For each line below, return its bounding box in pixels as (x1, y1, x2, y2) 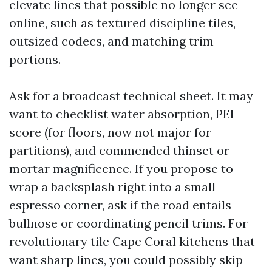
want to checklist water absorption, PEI (9, 106, 234, 121)
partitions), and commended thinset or (9, 143, 229, 158)
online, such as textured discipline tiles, (9, 15, 236, 30)
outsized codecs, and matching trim (9, 33, 214, 49)
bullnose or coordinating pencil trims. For (9, 216, 248, 231)
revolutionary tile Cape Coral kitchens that (9, 234, 255, 249)
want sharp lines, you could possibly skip (9, 252, 243, 267)
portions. (9, 52, 61, 67)
